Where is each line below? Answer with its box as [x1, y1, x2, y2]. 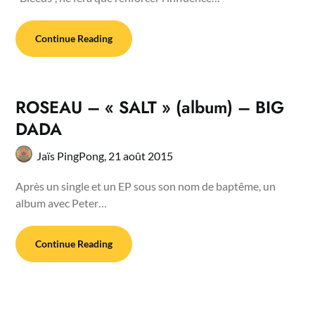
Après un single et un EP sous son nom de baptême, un [15, 179, 276, 193]
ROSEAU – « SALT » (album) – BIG [15, 94, 285, 120]
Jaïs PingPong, [37, 148, 109, 162]
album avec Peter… [15, 195, 108, 210]
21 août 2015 [108, 148, 174, 162]
